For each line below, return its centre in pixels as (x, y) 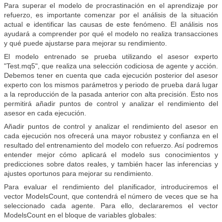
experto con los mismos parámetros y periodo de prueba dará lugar (111, 85)
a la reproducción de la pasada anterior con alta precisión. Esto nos (111, 94)
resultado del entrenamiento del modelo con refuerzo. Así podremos (111, 145)
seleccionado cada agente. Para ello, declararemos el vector (111, 206)
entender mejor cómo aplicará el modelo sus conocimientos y (111, 155)
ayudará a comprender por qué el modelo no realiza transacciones (111, 34)
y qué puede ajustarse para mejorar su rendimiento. (85, 43)
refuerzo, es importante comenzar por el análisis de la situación (111, 15)
